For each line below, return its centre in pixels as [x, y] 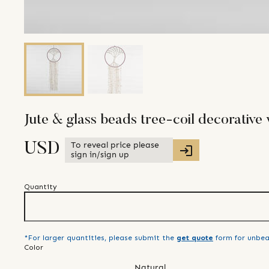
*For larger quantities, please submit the [99, 238]
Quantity [41, 187]
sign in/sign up [100, 155]
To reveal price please [115, 145]
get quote [195, 238]
